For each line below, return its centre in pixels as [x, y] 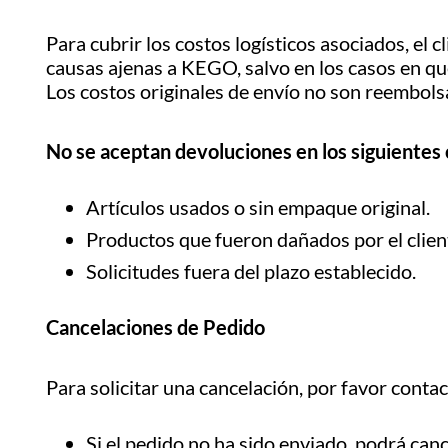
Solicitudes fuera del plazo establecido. [251, 270]
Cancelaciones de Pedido [155, 326]
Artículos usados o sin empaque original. [258, 206]
